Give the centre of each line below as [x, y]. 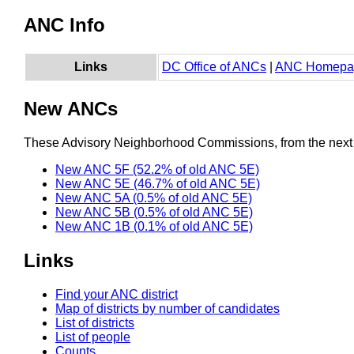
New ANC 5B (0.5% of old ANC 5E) [154, 212]
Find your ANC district [117, 294]
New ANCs [71, 108]
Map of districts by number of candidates [168, 308]
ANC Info [64, 25]
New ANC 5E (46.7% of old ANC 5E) [158, 183]
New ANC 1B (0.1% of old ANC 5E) [154, 226]
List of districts [95, 322]
